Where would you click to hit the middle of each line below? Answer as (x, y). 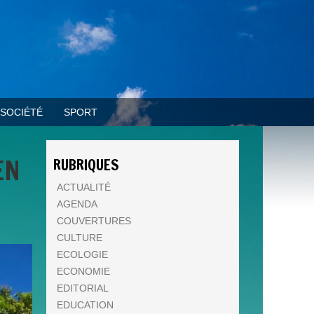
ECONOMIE (83, 271)
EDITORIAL (83, 288)
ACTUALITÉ (84, 187)
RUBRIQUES (86, 165)
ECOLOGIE (82, 254)
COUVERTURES (94, 221)
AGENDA (77, 204)
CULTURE (80, 238)
